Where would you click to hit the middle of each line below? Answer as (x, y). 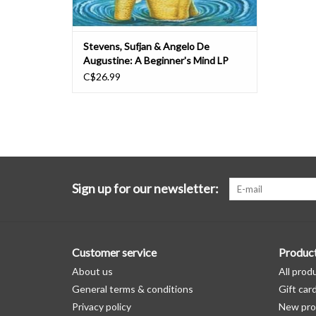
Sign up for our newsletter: (145, 189)
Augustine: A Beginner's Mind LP (156, 61)
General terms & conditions (133, 289)
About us (92, 272)
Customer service (114, 253)
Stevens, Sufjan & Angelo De (146, 47)
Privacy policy (102, 307)
